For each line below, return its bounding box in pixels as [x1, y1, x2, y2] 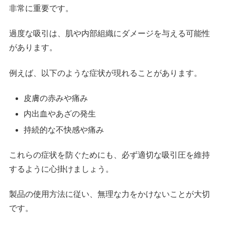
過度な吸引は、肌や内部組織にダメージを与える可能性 [9, 29, 210, 38]
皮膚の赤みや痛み [24, 94, 88, 103]
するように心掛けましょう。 [9, 164, 114, 173]
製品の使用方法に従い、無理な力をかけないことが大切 [9, 190, 210, 199]
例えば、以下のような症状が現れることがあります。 [9, 68, 202, 77]
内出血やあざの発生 [24, 109, 96, 119]
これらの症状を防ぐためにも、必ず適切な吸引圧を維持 [9, 150, 210, 159]
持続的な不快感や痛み [24, 125, 104, 134]
